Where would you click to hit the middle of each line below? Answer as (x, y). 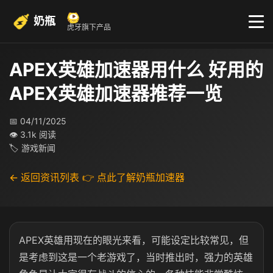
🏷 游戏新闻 (32, 148)
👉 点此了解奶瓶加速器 (133, 177)
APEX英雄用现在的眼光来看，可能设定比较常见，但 (134, 240)
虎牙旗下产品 (89, 27)
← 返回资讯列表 (44, 177)
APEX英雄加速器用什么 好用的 (136, 69)
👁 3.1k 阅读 (33, 134)
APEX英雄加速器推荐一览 (116, 93)
